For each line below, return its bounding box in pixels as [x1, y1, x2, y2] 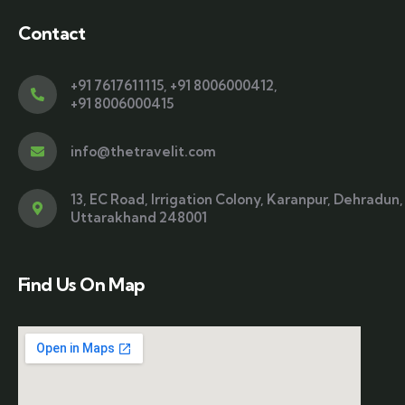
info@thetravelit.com [71, 142, 216, 160]
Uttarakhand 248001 [71, 208, 207, 226]
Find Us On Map [18, 273, 145, 297]
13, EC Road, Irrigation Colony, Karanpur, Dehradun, [71, 190, 403, 208]
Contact [18, 22, 86, 45]
